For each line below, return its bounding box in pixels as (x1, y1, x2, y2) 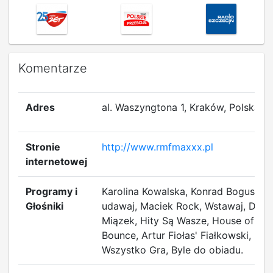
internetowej (26, 155, 87, 168)
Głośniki (26, 200, 63, 212)
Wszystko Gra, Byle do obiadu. (102, 244, 243, 256)
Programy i (26, 185, 77, 197)
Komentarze (18, 61, 87, 76)
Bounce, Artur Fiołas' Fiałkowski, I (102, 229, 257, 241)
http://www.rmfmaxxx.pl (102, 141, 213, 153)
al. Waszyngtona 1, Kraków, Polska (102, 101, 260, 113)
